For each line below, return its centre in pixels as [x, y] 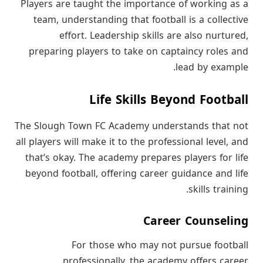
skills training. [218, 189]
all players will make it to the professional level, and [132, 142]
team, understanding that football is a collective [141, 20]
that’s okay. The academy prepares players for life [137, 158]
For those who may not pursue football [160, 246]
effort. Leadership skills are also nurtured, [154, 36]
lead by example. [212, 67]
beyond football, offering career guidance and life [137, 173]
